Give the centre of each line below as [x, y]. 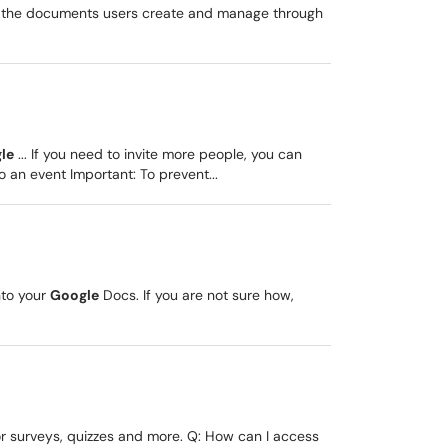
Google [74, 295]
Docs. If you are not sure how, [196, 295]
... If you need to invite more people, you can [158, 154]
